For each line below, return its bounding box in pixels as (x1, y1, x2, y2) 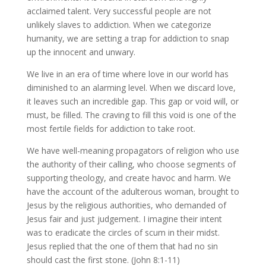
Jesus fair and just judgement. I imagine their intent (26, 213, 222, 224)
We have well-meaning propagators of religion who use (26, 145, 239, 156)
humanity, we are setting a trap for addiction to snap (26, 33, 229, 44)
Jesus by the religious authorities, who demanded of (26, 199, 226, 211)
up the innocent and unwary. (26, 46, 135, 58)
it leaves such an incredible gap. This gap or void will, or (26, 96, 239, 107)
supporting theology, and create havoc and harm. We (26, 172, 231, 183)
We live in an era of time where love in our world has (26, 68, 229, 80)
